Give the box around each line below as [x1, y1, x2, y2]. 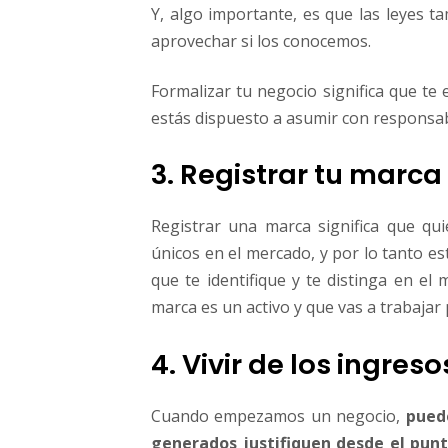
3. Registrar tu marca [151, 155, 442, 195]
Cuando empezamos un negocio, [151, 404, 406, 427]
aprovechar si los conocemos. [151, 30, 371, 53]
